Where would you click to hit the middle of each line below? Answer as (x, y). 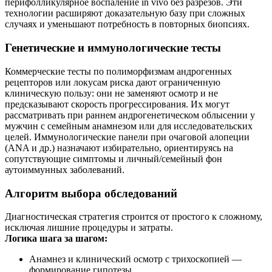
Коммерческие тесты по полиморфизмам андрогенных (118, 71)
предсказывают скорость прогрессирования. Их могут (117, 104)
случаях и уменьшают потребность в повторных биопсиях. (127, 24)
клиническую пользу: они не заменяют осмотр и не (111, 93)
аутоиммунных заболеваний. (65, 169)
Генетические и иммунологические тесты (113, 48)
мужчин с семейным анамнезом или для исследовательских (129, 126)
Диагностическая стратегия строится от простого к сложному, (134, 217)
